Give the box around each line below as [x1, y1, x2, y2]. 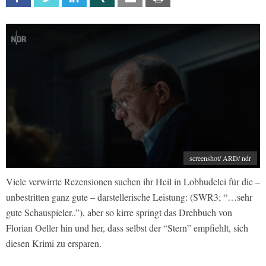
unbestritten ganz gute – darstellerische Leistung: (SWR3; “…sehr [6, 191, 252, 204]
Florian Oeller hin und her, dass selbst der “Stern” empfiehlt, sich [6, 221, 248, 235]
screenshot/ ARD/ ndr [189, 153, 251, 163]
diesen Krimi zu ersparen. [6, 237, 102, 250]
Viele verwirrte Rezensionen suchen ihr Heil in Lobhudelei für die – [6, 175, 260, 188]
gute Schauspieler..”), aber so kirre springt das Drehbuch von [6, 206, 232, 219]
